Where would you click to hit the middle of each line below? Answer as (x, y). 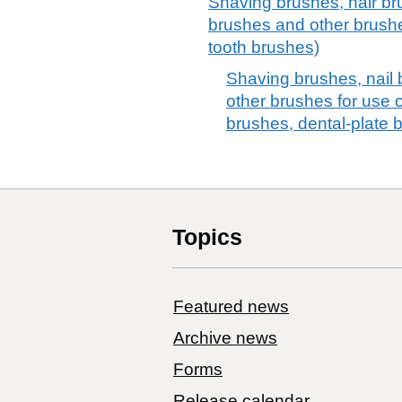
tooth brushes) (264, 47)
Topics (207, 236)
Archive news (225, 337)
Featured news (231, 306)
